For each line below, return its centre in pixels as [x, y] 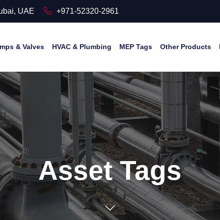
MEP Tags [136, 46]
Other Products [186, 46]
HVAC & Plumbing [82, 46]
